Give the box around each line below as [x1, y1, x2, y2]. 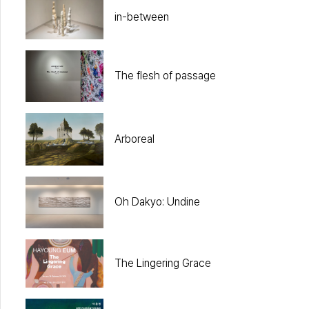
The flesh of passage [114, 69, 216, 83]
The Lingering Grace [114, 257, 211, 270]
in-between [114, 10, 169, 23]
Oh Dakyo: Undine [114, 195, 200, 209]
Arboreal [114, 132, 154, 146]
